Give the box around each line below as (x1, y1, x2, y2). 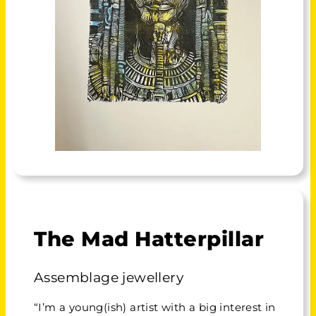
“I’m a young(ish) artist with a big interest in (34, 300, 276, 314)
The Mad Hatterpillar (34, 226, 264, 252)
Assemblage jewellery (34, 269, 183, 286)
